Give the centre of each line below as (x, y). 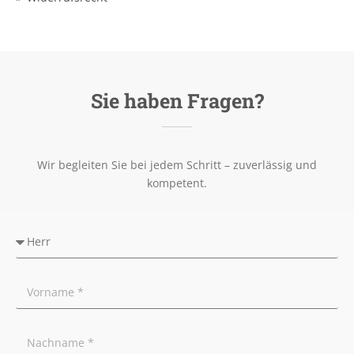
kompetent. (177, 183)
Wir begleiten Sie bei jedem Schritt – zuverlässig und (177, 164)
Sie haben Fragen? (177, 100)
